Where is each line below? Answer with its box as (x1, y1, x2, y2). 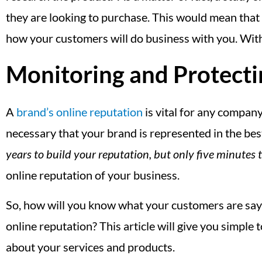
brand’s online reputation (16, 105, 143, 119)
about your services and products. (6, 239, 175, 254)
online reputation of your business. (6, 168, 180, 182)
